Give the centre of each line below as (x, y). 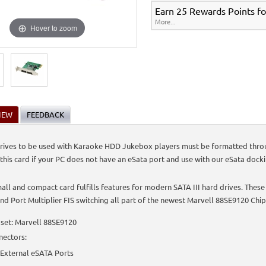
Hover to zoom (53, 27)
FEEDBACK (45, 114)
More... (165, 21)
